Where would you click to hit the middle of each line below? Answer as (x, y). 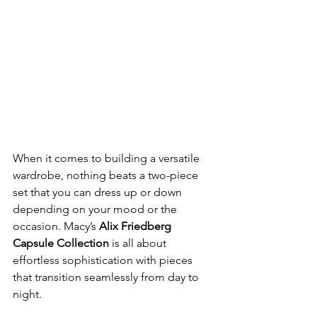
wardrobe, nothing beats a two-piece (107, 175)
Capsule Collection (61, 243)
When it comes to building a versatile (108, 158)
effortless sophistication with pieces (104, 260)
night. (27, 294)
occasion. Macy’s (56, 226)
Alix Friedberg (137, 226)
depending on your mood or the (96, 209)
